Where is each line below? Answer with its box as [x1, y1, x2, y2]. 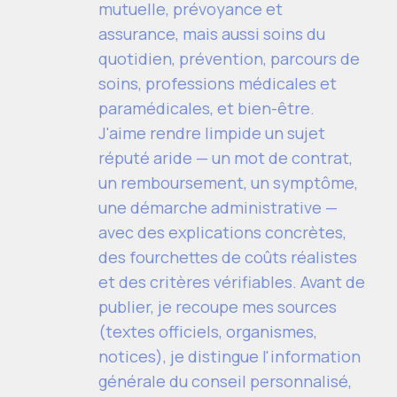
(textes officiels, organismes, [98, 321, 317, 342]
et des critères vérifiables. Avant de [98, 271, 365, 292]
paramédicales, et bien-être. [98, 97, 315, 119]
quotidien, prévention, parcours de [98, 48, 360, 69]
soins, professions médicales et [98, 73, 337, 94]
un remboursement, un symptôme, [98, 172, 358, 193]
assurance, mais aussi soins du [98, 23, 325, 44]
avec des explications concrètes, [98, 222, 346, 243]
